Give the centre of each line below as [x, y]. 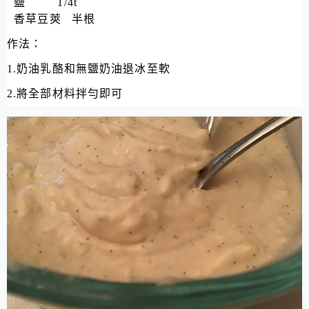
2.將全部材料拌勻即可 [65, 94]
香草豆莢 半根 [51, 19]
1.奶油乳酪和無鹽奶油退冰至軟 [89, 69]
